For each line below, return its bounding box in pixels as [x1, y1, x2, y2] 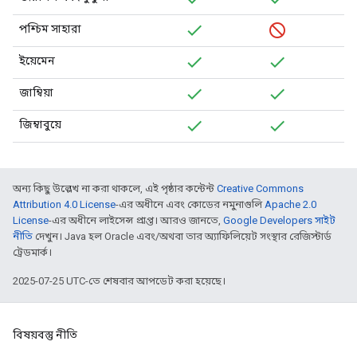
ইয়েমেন [19, 54, 55, 67]
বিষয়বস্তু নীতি [13, 328, 77, 341]
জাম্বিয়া [19, 86, 53, 99]
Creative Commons [217, 182, 304, 194]
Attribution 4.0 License [13, 198, 116, 210]
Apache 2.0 [265, 198, 316, 210]
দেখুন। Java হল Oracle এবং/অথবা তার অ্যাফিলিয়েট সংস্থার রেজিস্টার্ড [33, 230, 331, 242]
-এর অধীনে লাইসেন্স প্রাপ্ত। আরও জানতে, [49, 214, 223, 226]
